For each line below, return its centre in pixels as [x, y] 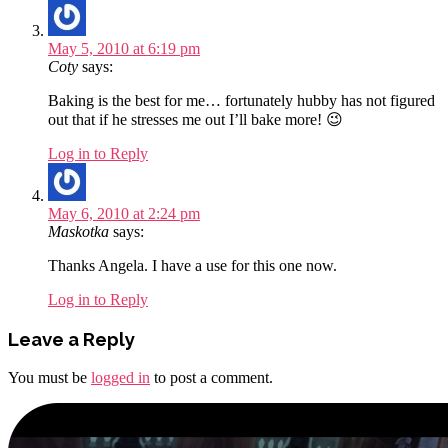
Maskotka [78, 232]
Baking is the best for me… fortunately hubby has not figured [241, 101]
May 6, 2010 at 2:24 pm [124, 214]
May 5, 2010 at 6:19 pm [124, 49]
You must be [49, 377]
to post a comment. [211, 377]
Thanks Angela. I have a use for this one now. [192, 266]
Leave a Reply [71, 339]
